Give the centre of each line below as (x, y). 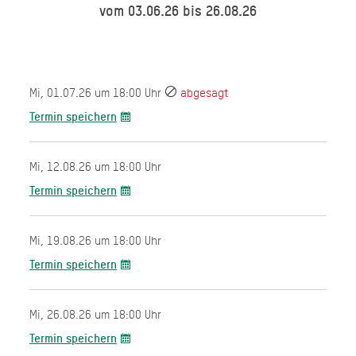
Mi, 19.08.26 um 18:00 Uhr (95, 240)
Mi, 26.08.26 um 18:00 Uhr (95, 314)
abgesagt (204, 93)
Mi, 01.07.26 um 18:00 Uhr (97, 93)
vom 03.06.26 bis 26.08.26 (178, 11)
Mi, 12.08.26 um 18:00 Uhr (95, 166)
